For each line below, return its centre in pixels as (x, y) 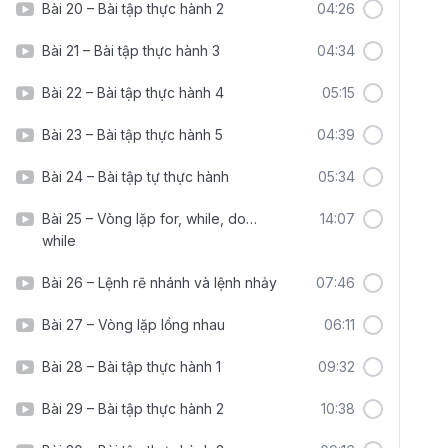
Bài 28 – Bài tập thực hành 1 (131, 366)
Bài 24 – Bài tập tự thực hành (135, 176)
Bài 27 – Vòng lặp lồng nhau (133, 324)
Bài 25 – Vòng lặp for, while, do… (149, 218)
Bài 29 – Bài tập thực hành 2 (133, 408)
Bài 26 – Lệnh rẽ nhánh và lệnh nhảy (159, 282)
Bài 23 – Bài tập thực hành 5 (132, 134)
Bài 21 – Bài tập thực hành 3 (131, 50)
